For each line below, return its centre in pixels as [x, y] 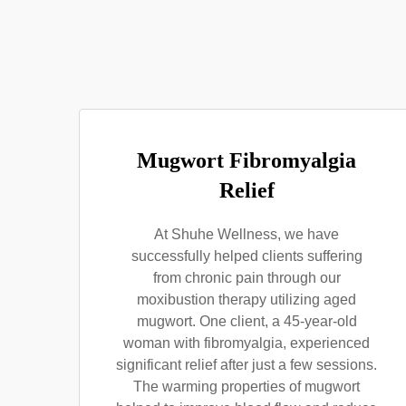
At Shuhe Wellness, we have [246, 234]
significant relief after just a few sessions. [246, 365]
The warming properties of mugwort [246, 387]
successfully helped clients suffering [246, 256]
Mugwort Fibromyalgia [246, 160]
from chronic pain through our [246, 278]
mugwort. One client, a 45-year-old [246, 321]
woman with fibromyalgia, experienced [246, 343]
